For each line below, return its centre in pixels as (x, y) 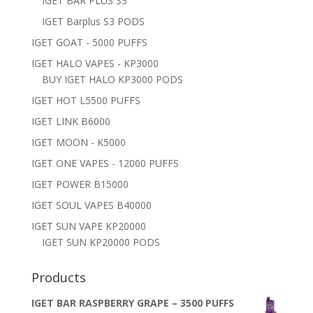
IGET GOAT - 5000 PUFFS (89, 42)
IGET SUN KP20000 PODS (101, 242)
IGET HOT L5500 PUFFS (86, 100)
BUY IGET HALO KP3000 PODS (112, 79)
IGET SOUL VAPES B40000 (91, 205)
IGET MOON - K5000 (78, 142)
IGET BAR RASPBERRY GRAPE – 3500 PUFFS (132, 303)
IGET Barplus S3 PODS (93, 21)
